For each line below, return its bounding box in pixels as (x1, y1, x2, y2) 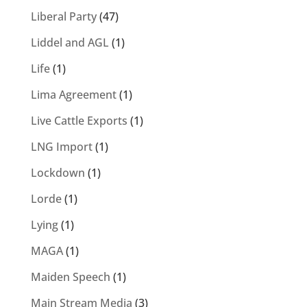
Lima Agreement (30, 87, 116, 102)
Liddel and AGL (30, 35, 109, 50)
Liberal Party (30, 9, 97, 24)
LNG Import (30, 139, 93, 154)
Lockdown (30, 165, 85, 180)
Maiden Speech (30, 269, 110, 284)
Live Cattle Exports (30, 113, 127, 128)
